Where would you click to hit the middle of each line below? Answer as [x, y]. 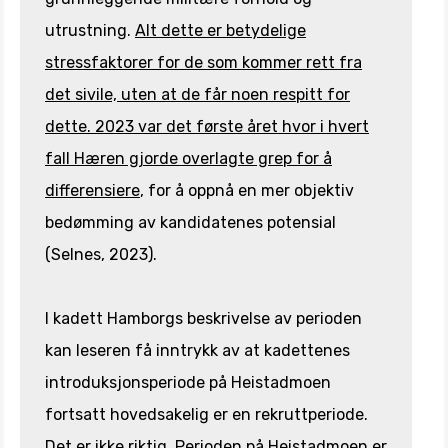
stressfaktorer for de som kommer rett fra [203, 62]
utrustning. [90, 30]
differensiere [92, 190]
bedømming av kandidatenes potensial [190, 222]
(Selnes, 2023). [101, 254]
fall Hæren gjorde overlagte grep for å [188, 158]
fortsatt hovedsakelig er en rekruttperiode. [206, 414]
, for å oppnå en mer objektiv [247, 190]
